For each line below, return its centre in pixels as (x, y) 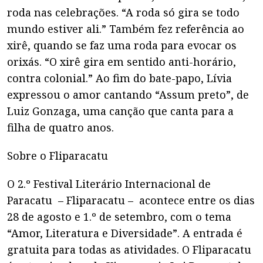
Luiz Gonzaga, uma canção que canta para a (120, 111)
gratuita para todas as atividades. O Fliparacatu (129, 249)
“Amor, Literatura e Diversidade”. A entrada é (125, 233)
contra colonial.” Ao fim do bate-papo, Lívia (119, 78)
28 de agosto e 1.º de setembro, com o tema (119, 217)
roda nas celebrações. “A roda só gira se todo (123, 12)
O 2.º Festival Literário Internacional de (109, 184)
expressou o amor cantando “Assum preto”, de (128, 95)
